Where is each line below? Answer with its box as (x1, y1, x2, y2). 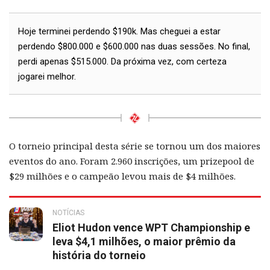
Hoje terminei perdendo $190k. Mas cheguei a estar (18, 25, 221, 37)
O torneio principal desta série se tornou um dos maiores (9, 139, 260, 152)
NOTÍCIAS (52, 208, 84, 217)
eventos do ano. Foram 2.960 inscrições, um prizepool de (9, 154, 254, 167)
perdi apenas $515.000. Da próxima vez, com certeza (18, 55, 227, 67)
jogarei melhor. (18, 71, 76, 82)
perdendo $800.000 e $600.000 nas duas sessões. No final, (18, 40, 250, 52)
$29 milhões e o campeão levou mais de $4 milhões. (9, 169, 236, 182)
